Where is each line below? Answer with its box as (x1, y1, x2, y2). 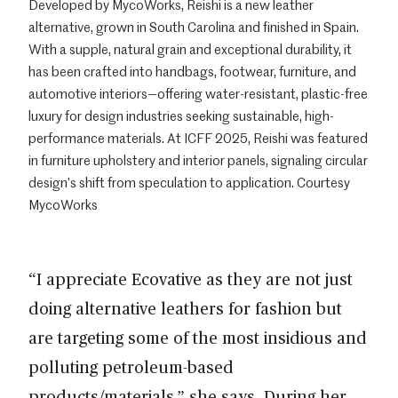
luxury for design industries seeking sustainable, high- (28, 107, 334, 125)
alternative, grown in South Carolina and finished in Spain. (28, 18, 359, 36)
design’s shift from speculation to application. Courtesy (28, 173, 350, 192)
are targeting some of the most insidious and (28, 326, 367, 349)
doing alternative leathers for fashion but (28, 297, 342, 320)
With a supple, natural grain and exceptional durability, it (28, 40, 352, 59)
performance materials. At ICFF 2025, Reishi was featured (28, 129, 368, 147)
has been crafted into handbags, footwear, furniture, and (28, 62, 356, 81)
